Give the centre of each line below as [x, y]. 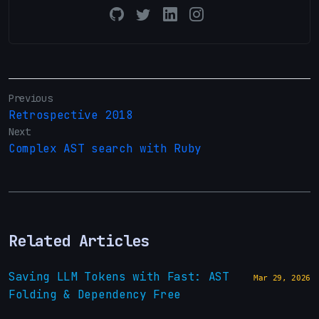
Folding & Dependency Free [95, 295]
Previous [31, 98]
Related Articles [79, 241]
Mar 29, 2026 [282, 278]
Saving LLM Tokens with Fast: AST [119, 277]
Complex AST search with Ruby [105, 148]
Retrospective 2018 [71, 115]
